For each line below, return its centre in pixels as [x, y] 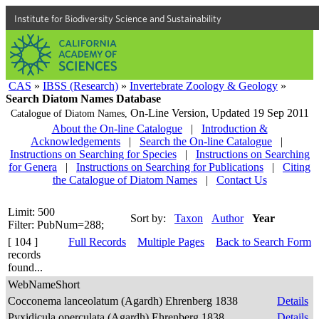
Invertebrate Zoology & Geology [204, 86]
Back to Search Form [263, 242]
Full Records [97, 242]
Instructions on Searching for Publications [170, 167]
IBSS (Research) [80, 86]
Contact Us [241, 180]
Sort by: [148, 218]
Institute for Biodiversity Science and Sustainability [118, 19]
